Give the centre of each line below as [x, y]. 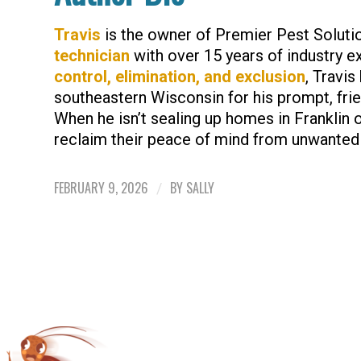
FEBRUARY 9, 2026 [101, 188]
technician [92, 56]
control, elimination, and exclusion [180, 77]
